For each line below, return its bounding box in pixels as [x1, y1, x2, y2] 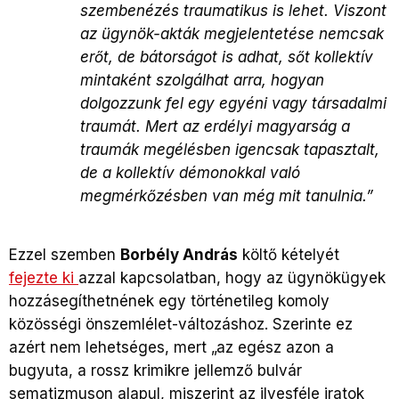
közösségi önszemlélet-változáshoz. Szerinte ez [9, 314, 353, 333]
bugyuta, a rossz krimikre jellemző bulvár [9, 361, 302, 379]
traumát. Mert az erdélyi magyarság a [80, 117, 350, 135]
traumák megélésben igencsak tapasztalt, [80, 140, 379, 159]
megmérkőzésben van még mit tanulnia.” [80, 186, 373, 205]
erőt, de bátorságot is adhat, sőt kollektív [80, 47, 373, 66]
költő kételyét [238, 245, 339, 264]
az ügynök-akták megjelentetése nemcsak [80, 24, 384, 43]
